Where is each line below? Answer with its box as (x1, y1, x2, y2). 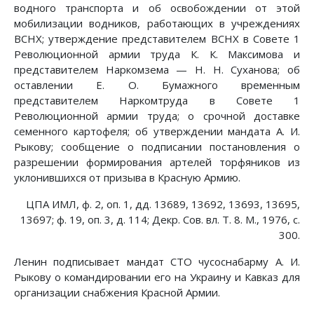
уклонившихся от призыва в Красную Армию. (14, 170, 240, 185)
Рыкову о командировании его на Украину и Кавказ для (14, 270, 300, 285)
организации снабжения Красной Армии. (14, 285, 220, 300)
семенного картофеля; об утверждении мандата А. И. (14, 124, 300, 139)
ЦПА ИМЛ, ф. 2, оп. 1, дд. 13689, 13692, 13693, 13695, (26, 197, 300, 212)
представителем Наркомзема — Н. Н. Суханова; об (14, 62, 300, 77)
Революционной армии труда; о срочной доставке (14, 109, 300, 123)
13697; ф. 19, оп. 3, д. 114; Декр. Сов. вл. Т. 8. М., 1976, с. (20, 212, 300, 227)
